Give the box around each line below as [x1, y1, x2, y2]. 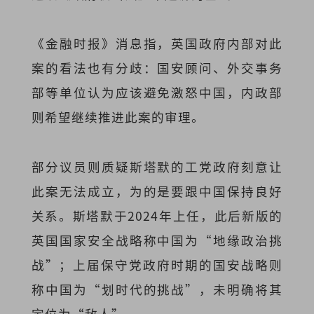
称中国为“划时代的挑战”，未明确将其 [31, 280, 283, 298]
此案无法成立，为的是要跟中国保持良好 [31, 182, 283, 200]
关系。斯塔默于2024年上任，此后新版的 [31, 206, 283, 224]
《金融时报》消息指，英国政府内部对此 [31, 34, 283, 53]
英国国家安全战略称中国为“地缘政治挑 [31, 231, 283, 249]
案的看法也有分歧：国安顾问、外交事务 [31, 59, 283, 77]
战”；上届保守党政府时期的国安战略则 [31, 255, 283, 273]
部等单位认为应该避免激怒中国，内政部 [31, 83, 283, 102]
